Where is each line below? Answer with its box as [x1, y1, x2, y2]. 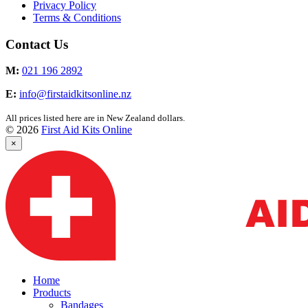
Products [33, 287, 71, 299]
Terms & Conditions [33, 11, 121, 23]
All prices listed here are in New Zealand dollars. [5, 113, 185, 124]
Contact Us [5, 36, 68, 52]
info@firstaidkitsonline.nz [19, 88, 131, 100]
